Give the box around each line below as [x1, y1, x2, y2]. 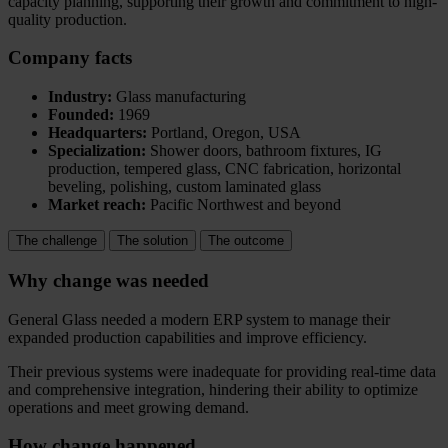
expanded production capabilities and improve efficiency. [8, 328, 367, 346]
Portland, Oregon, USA [147, 124, 301, 142]
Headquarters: [48, 124, 147, 142]
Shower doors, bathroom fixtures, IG [146, 142, 382, 160]
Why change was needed [8, 269, 209, 291]
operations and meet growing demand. [8, 398, 249, 416]
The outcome [208, 233, 284, 249]
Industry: [48, 88, 112, 106]
